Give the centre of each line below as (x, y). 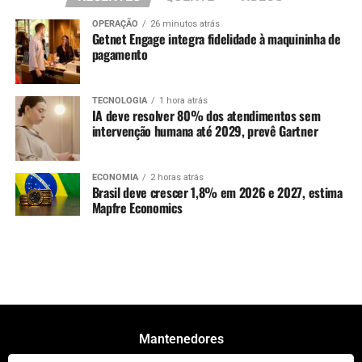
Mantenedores (181, 339)
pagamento (120, 55)
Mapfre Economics (137, 208)
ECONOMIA (115, 178)
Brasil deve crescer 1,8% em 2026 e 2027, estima (217, 193)
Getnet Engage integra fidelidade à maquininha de (216, 39)
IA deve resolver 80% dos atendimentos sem (206, 116)
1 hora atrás (183, 101)
